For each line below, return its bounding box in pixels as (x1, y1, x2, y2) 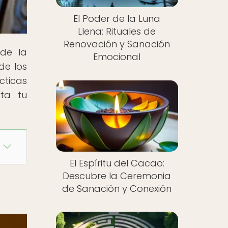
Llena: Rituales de (78, 25, 156, 38)
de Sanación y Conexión (62, 182, 172, 195)
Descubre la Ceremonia (63, 169, 172, 182)
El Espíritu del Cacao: (69, 156, 164, 169)
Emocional (93, 50, 141, 64)
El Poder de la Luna (73, 12, 161, 25)
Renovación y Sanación (64, 38, 170, 51)
